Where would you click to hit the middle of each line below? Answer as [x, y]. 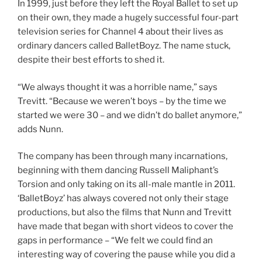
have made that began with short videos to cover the [125, 227]
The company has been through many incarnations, [123, 156]
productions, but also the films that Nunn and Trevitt [125, 213]
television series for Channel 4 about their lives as [120, 32]
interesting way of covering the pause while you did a [126, 255]
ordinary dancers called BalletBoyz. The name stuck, [124, 46]
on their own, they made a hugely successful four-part [128, 18]
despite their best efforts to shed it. [91, 60]
